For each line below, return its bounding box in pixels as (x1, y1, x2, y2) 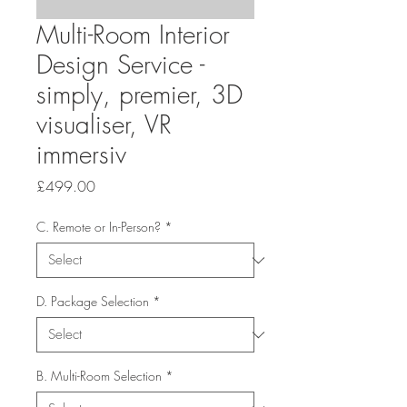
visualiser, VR (36, 107, 172, 141)
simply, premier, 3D (36, 77, 243, 111)
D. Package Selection (36, 293, 149, 310)
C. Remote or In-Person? (36, 218, 161, 235)
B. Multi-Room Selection (36, 367, 162, 384)
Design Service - (36, 47, 204, 81)
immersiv (36, 137, 126, 171)
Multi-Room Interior (36, 17, 230, 51)
